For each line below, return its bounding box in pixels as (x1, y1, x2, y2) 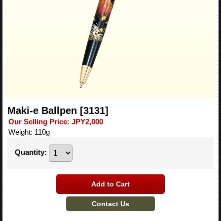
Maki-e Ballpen (7, 105, 80, 116)
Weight (8, 128, 31, 136)
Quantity (15, 148, 44, 157)
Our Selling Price (8, 117, 67, 126)
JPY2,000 (72, 117, 103, 126)
